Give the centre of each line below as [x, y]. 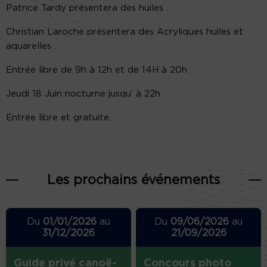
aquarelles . [31, 46]
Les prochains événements [133, 180]
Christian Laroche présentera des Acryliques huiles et [125, 32]
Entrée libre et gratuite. [58, 118]
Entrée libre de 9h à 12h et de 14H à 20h [97, 70]
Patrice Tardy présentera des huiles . [87, 8]
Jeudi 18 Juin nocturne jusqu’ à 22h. [84, 94]
